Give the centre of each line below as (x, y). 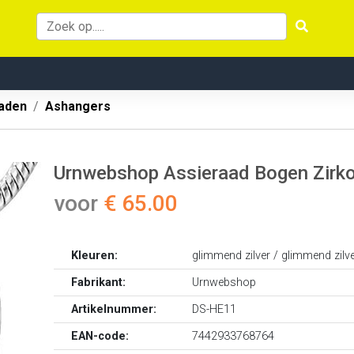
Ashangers (78, 106)
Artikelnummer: (114, 309)
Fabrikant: (99, 282)
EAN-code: (100, 336)
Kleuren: (95, 256)
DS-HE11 (215, 309)
